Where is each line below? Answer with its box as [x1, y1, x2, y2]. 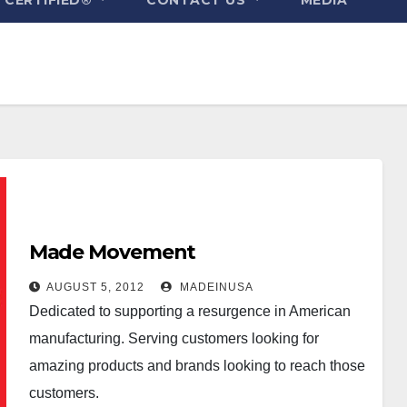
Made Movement [28, 239, 196, 264]
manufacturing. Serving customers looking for [28, 330, 319, 346]
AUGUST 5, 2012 [45, 280, 144, 293]
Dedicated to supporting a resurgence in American [28, 303, 351, 319]
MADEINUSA [175, 280, 253, 293]
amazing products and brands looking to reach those [28, 357, 365, 373]
